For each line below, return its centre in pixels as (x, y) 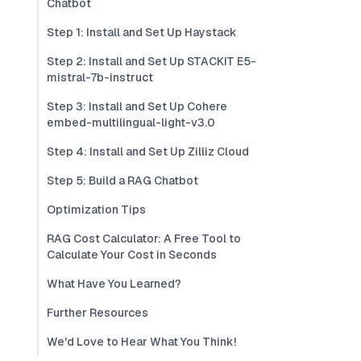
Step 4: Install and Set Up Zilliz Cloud (148, 151)
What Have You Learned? (114, 284)
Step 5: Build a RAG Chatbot (122, 180)
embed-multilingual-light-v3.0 (131, 122)
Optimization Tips (96, 210)
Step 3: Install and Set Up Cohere (137, 106)
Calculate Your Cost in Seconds (132, 255)
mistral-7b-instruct (100, 77)
